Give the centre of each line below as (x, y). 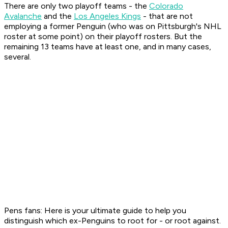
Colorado (166, 6)
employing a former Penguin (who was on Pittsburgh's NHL (113, 26)
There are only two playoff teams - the (77, 6)
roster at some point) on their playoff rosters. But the (103, 37)
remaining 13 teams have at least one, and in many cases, (108, 47)
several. (18, 57)
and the (58, 16)
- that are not (167, 16)
